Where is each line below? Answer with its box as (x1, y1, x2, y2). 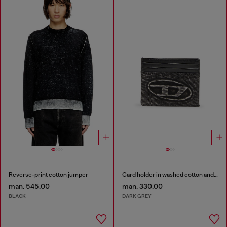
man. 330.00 (122, 182, 163, 191)
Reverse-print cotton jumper (9, 171, 88, 179)
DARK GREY (122, 192, 152, 199)
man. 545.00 (9, 182, 50, 191)
